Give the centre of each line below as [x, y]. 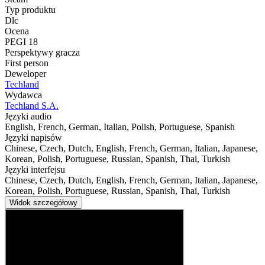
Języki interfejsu [35, 170]
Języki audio [28, 117]
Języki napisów [33, 138]
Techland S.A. [32, 106]
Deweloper [25, 74]
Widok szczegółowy [43, 203]
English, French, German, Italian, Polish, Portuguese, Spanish [120, 127]
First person [27, 63]
